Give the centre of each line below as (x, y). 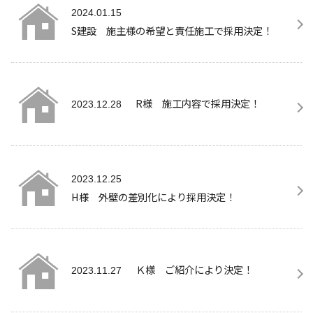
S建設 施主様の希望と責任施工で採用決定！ (172, 30)
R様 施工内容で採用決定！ (198, 103)
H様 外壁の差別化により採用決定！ (153, 196)
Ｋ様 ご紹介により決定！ (194, 269)
